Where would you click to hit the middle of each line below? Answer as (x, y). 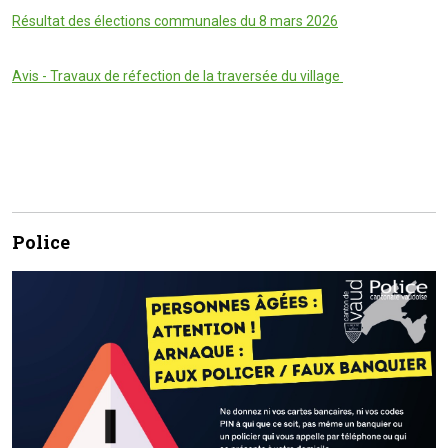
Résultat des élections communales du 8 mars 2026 (175, 20)
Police (41, 241)
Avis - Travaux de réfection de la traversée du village (177, 75)
